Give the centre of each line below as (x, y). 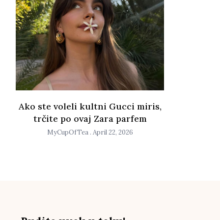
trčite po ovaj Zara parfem (90, 118)
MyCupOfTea (68, 132)
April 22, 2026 (112, 132)
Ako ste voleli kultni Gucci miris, (90, 106)
